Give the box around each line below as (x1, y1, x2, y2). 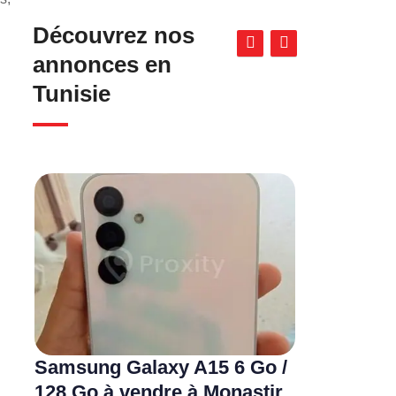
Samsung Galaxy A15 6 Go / (34, 356, 287, 379)
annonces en (32, 50, 171, 78)
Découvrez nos (32, 21, 194, 49)
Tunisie (32, 80, 110, 107)
